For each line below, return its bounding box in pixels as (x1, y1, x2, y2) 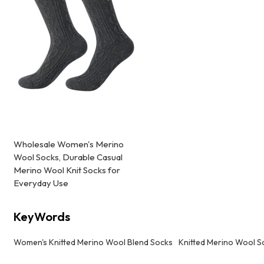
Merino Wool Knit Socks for (14, 164, 121, 176)
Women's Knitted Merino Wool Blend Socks (14, 237, 173, 248)
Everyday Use (14, 177, 69, 189)
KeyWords (14, 209, 71, 224)
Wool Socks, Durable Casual (14, 151, 123, 163)
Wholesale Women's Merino (14, 138, 124, 150)
